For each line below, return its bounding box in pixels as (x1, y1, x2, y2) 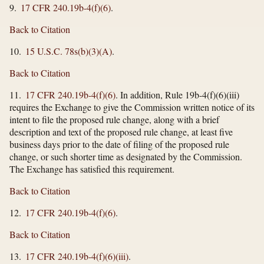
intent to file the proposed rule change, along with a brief (9, 113, 219, 126)
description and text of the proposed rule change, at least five (9, 125, 233, 138)
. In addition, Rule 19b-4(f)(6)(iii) (115, 88, 239, 101)
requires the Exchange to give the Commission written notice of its (9, 100, 255, 113)
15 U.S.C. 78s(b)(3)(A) (25, 44, 112, 57)
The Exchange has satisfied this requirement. (9, 162, 174, 175)
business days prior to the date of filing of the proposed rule (9, 137, 229, 150)
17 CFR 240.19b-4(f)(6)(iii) (25, 249, 128, 262)
